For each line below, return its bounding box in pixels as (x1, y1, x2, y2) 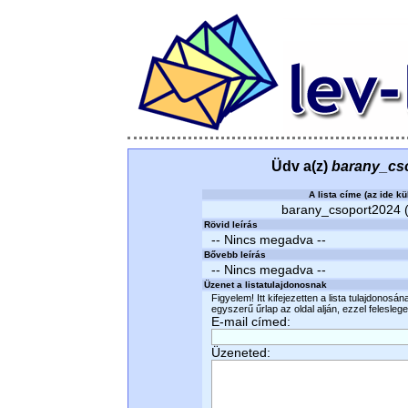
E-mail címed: (211, 314, 291, 329)
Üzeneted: (211, 345, 270, 360)
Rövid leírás (204, 219, 258, 229)
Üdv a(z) (271, 158, 331, 174)
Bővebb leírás (204, 250, 266, 260)
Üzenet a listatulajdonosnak (204, 280, 327, 290)
